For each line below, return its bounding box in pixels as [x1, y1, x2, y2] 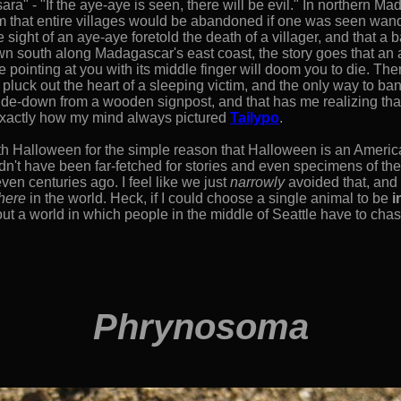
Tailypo [230, 110, 279, 125]
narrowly [230, 175, 285, 190]
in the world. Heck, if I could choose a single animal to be [26, 191, 392, 206]
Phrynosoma [92, 307, 309, 346]
